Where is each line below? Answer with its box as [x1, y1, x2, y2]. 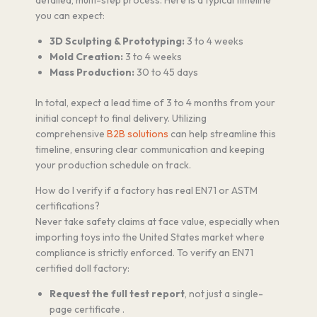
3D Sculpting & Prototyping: [50, 34, 185, 47]
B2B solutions [107, 127, 168, 140]
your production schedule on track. [35, 158, 191, 171]
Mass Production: [50, 65, 134, 79]
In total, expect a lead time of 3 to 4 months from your [35, 96, 275, 109]
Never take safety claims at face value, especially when [35, 214, 279, 228]
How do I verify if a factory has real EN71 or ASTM [35, 183, 258, 197]
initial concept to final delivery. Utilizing [35, 111, 207, 125]
